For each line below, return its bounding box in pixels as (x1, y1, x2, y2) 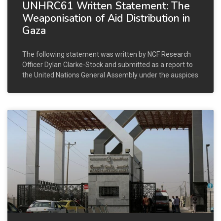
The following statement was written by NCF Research (22, 50, 191, 58)
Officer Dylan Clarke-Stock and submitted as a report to (22, 60, 193, 69)
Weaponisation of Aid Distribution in (22, 11, 190, 25)
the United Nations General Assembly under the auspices (22, 71, 198, 79)
